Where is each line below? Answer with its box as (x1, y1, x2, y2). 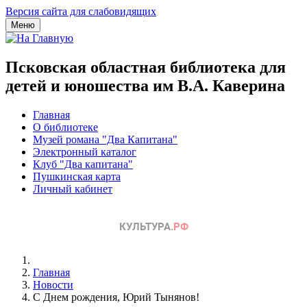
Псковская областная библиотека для (5, 58, 286, 76)
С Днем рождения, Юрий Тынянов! (33, 291, 199, 303)
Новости (33, 278, 73, 291)
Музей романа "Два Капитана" (33, 133, 177, 145)
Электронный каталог (33, 145, 136, 158)
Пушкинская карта (33, 170, 121, 182)
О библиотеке (33, 121, 98, 133)
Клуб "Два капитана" (33, 158, 133, 170)
